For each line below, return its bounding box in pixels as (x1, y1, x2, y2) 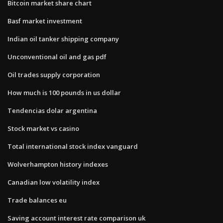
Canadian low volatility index (7, 177, 100, 187)
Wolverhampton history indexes (7, 159, 108, 169)
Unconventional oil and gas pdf (7, 52, 107, 61)
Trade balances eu (7, 195, 67, 205)
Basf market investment (7, 16, 82, 25)
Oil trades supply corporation (7, 70, 100, 79)
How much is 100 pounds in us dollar (7, 88, 121, 97)
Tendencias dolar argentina (7, 106, 97, 115)
